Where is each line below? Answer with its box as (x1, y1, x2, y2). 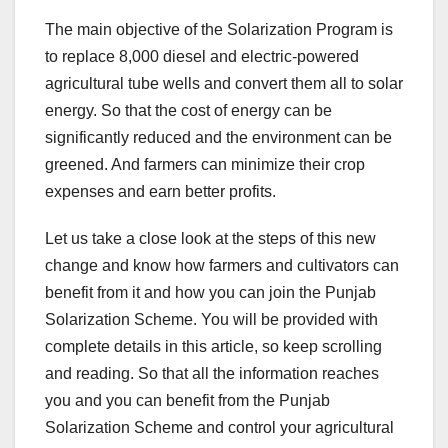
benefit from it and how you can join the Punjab (45, 283, 376, 301)
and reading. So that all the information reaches (45, 364, 379, 382)
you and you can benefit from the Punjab (45, 391, 330, 409)
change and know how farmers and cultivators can (45, 256, 399, 274)
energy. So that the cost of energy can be (45, 101, 332, 119)
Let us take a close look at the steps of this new (45, 229, 376, 247)
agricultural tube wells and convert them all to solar (45, 74, 403, 92)
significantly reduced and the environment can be (45, 128, 392, 146)
